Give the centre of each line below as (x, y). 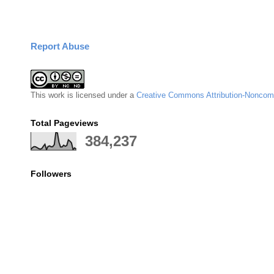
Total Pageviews (65, 123)
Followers (51, 174)
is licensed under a (101, 95)
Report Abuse (60, 46)
